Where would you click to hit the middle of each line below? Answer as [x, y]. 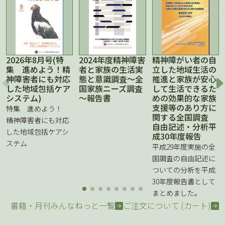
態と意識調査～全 [111, 79]
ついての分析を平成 [184, 170]
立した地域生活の [184, 69]
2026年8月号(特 [35, 60]
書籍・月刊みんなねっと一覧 [63, 205]
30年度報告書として [184, 181]
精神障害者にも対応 [38, 120]
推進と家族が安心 [184, 79]
